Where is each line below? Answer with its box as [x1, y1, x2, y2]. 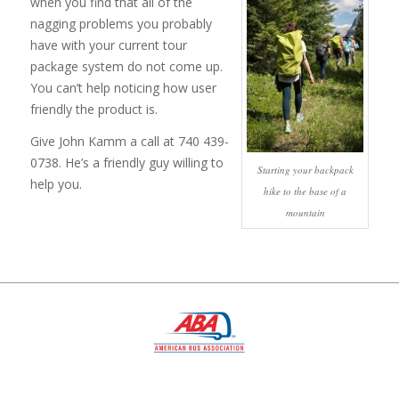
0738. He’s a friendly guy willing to [29, 154, 224, 172]
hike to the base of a [264, 183, 347, 198]
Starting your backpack [256, 162, 354, 176]
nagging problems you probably [29, 15, 212, 33]
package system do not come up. [29, 58, 223, 76]
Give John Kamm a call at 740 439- [29, 133, 229, 151]
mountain [285, 205, 325, 219]
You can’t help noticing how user [29, 79, 216, 97]
